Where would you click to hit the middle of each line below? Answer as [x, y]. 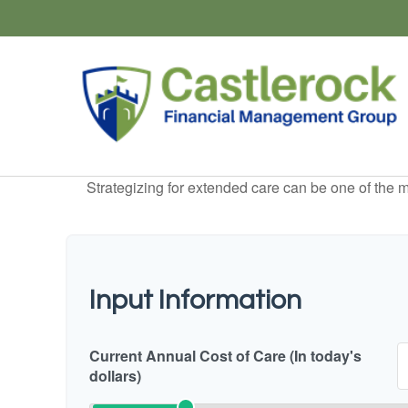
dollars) [115, 375]
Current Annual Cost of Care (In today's [225, 355]
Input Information [195, 300]
